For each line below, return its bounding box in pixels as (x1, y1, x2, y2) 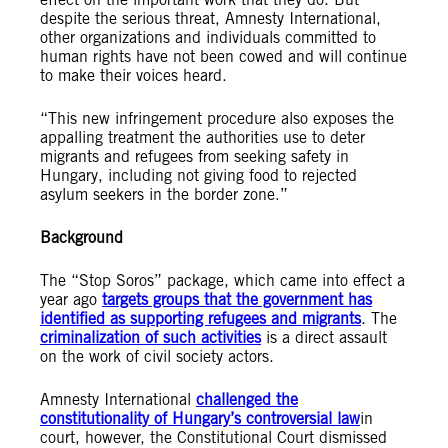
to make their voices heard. (40, 66, 227, 85)
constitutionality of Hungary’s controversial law (40, 409, 360, 428)
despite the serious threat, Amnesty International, (40, 9, 381, 28)
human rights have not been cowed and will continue (40, 47, 407, 66)
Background (40, 228, 123, 247)
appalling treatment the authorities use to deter (40, 128, 365, 147)
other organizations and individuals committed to (40, 28, 376, 47)
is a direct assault (261, 328, 387, 347)
